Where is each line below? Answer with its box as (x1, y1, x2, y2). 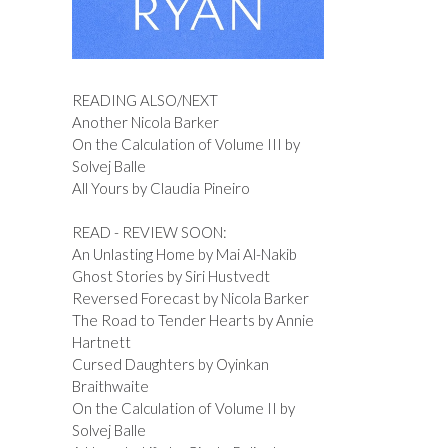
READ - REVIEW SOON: (71, 223, 227, 242)
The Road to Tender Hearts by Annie (71, 311, 314, 330)
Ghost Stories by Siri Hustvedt (71, 267, 270, 286)
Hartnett (71, 333, 131, 352)
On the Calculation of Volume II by (71, 399, 295, 418)
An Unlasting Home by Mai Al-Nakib (71, 245, 297, 264)
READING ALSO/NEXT (71, 90, 218, 109)
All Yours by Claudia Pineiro (71, 178, 250, 197)
